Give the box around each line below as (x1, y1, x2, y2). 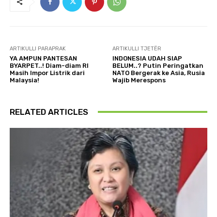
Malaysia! (10, 76, 39, 84)
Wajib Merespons (112, 76, 166, 84)
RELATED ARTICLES (10, 107, 88, 117)
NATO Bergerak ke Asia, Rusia (112, 69, 205, 77)
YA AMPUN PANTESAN (10, 54, 77, 62)
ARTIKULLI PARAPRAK (10, 45, 66, 52)
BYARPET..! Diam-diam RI (10, 62, 89, 69)
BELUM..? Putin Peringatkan (112, 62, 204, 69)
